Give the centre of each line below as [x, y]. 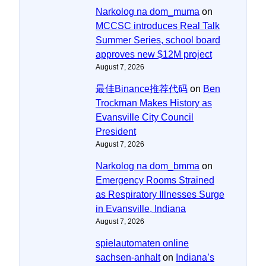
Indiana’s [195, 257]
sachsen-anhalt [128, 257]
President [116, 131]
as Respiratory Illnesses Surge [160, 194]
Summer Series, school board [158, 40]
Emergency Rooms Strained [155, 180]
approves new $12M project [154, 54]
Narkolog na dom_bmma [148, 166]
